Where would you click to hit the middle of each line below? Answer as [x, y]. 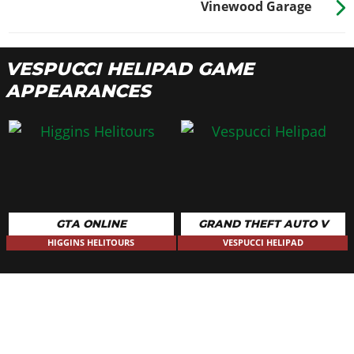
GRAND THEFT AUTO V [263, 224]
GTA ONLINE [91, 224]
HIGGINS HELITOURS [91, 243]
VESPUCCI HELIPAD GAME [129, 69]
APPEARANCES [78, 91]
